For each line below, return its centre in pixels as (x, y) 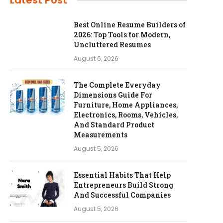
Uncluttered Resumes (112, 45)
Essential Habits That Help (122, 175)
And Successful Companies (122, 195)
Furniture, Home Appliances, (126, 105)
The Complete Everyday (117, 85)
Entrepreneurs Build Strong (123, 185)
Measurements (101, 135)
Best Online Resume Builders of (130, 25)
